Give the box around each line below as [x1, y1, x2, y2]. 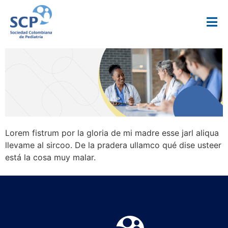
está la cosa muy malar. [5, 152, 96, 162]
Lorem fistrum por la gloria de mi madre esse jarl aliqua [5, 127, 219, 138]
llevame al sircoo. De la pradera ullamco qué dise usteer [5, 139, 221, 150]
